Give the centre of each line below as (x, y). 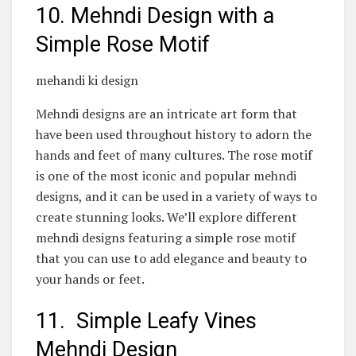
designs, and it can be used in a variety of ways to (176, 196)
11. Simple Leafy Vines (146, 321)
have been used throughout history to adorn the (174, 134)
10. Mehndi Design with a (155, 16)
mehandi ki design (87, 80)
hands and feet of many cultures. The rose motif (174, 155)
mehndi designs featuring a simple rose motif (166, 237)
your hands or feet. (90, 279)
